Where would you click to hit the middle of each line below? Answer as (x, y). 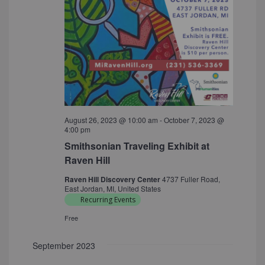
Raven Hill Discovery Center (113, 180)
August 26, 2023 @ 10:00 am (111, 120)
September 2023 (64, 246)
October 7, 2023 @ (194, 120)
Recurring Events (108, 200)
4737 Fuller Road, (191, 179)
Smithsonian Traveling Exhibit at (137, 146)
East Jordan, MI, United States (112, 189)
